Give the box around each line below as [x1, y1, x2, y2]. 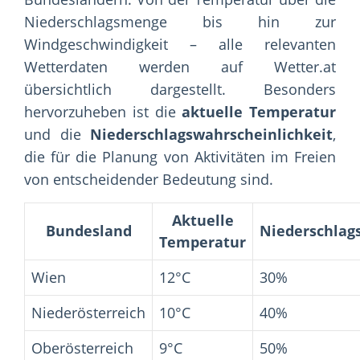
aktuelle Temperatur [182, 102, 336, 122]
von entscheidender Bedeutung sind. [24, 170, 273, 190]
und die [24, 125, 90, 145]
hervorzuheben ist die [24, 102, 182, 122]
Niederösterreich [31, 303, 145, 323]
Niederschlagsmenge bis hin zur [24, 12, 336, 32]
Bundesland [45, 221, 132, 241]
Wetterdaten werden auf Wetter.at [24, 57, 336, 77]
